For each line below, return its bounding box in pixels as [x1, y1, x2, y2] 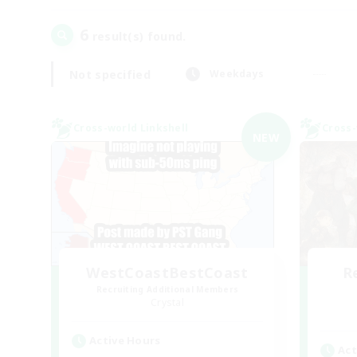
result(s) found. [88, 29, 186, 44]
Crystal [150, 296, 185, 309]
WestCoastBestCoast [86, 263, 249, 282]
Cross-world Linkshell [73, 121, 189, 135]
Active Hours [89, 333, 161, 347]
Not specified [69, 66, 151, 82]
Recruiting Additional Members [96, 284, 239, 295]
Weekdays [209, 67, 265, 80]
